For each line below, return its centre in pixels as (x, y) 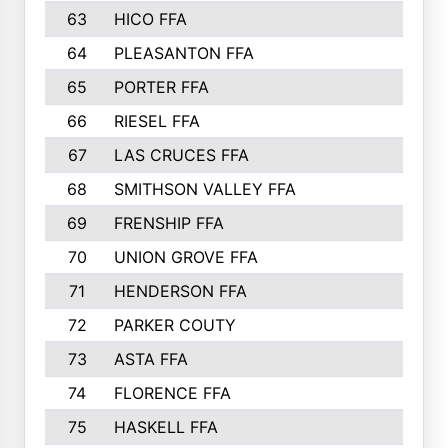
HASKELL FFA (165, 427)
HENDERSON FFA (180, 291)
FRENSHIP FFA (168, 223)
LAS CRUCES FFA (181, 155)
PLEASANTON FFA (183, 53)
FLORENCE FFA (172, 393)
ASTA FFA (150, 359)
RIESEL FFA (156, 121)
